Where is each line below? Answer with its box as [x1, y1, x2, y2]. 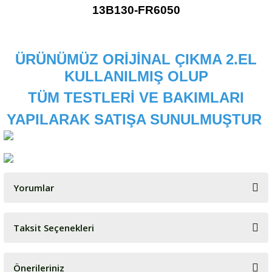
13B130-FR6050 [92, 4, 180, 16]
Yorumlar [13, 182, 54, 194]
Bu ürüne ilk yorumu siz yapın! [78, 229, 194, 240]
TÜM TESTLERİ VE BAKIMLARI [28, 89, 244, 106]
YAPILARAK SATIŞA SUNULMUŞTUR [6, 111, 266, 127]
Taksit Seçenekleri [13, 222, 94, 234]
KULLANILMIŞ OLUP [64, 68, 208, 84]
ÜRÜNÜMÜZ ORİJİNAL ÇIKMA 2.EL [15, 51, 257, 67]
